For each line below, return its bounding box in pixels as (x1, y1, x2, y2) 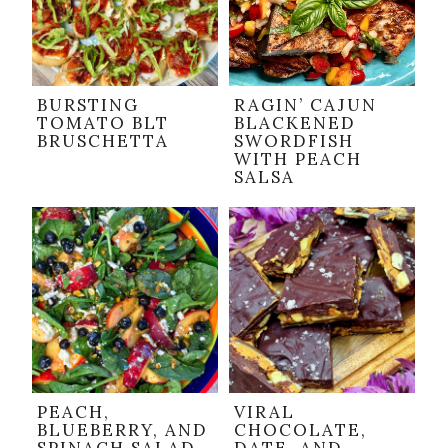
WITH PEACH (234, 148, 362, 171)
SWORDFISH (234, 130, 354, 153)
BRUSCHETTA (37, 130, 169, 153)
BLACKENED (234, 112, 356, 135)
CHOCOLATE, (234, 419, 367, 442)
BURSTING (37, 94, 139, 117)
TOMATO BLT (37, 112, 169, 135)
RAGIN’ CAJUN (234, 94, 377, 117)
